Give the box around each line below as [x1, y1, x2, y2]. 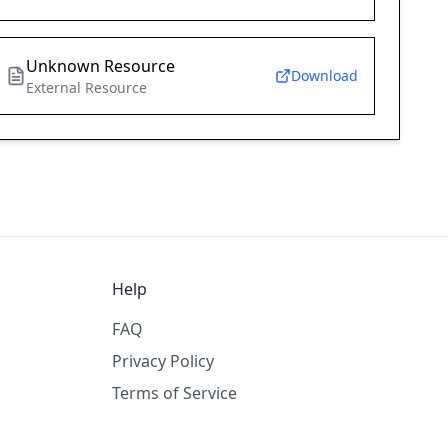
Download [290, 66, 358, 86]
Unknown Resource [26, 55, 176, 78]
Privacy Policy [112, 350, 214, 373]
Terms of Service [112, 382, 237, 405]
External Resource [26, 78, 148, 98]
